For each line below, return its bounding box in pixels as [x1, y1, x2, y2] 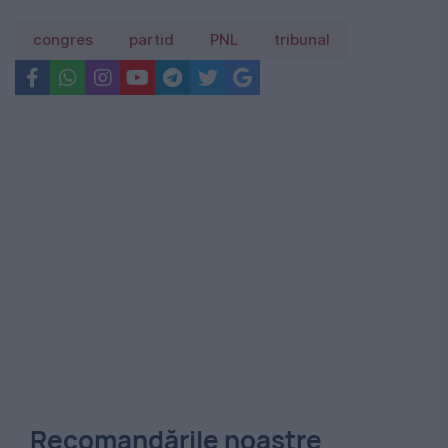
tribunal [274, 31, 330, 50]
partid [129, 31, 174, 50]
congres [33, 31, 93, 50]
